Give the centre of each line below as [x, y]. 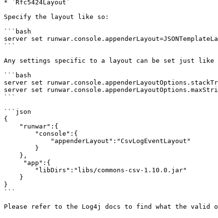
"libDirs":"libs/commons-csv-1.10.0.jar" [19, 170]
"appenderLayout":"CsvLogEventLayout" [27, 141]
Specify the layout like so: [56, 17]
